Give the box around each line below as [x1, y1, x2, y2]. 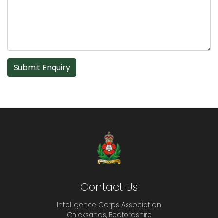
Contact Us [80, 180, 138, 195]
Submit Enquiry [14, 62, 70, 73]
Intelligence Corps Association [57, 200, 161, 210]
